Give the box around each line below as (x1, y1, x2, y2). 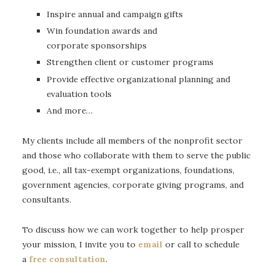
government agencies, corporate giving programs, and (22, 179, 244, 190)
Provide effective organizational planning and (47, 73, 230, 85)
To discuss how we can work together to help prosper (22, 223, 244, 235)
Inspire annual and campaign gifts (47, 8, 183, 20)
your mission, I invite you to (22, 238, 138, 250)
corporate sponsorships (47, 40, 147, 51)
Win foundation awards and (47, 25, 157, 36)
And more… (47, 105, 93, 117)
